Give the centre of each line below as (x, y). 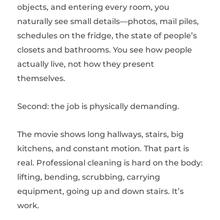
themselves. (41, 78)
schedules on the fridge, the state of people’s (107, 36)
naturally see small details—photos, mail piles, (108, 21)
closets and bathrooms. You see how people (105, 50)
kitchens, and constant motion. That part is (103, 149)
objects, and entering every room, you (93, 7)
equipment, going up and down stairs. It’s (100, 191)
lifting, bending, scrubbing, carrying (89, 177)
